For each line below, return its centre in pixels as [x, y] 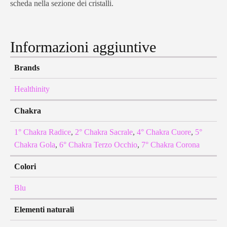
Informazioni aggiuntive [83, 47]
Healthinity [32, 89]
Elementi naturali [44, 210]
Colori [25, 167]
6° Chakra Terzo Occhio [98, 145]
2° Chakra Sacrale [104, 132]
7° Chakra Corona [171, 145]
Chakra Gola [35, 145]
